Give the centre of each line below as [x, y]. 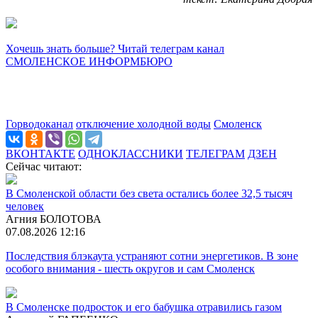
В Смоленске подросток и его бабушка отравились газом [144, 307]
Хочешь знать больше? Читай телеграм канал [115, 48]
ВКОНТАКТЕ [40, 153]
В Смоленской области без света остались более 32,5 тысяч [149, 193]
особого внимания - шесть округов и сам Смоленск [130, 268]
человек [25, 206]
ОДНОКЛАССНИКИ [131, 153]
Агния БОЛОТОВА [54, 219]
